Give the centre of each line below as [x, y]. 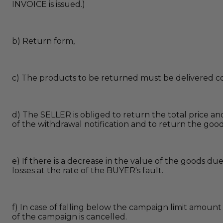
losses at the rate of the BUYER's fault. [88, 170]
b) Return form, [43, 41]
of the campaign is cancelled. [69, 217]
